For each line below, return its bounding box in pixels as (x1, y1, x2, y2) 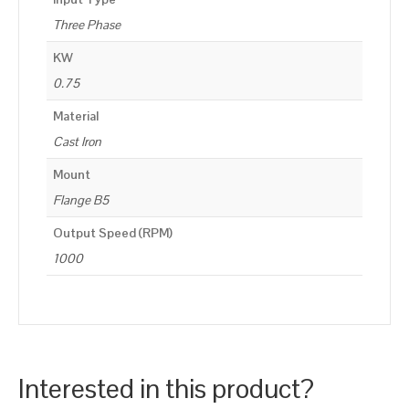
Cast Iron (53, 133, 101, 151)
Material (53, 108, 99, 125)
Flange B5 (53, 192, 109, 209)
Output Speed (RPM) (53, 225, 173, 242)
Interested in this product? (18, 370, 314, 406)
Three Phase (53, 16, 121, 34)
